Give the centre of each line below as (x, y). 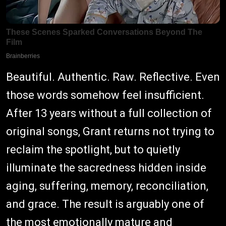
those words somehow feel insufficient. (105, 95)
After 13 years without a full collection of (109, 114)
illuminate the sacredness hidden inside (106, 168)
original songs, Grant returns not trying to (110, 132)
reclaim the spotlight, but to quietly (93, 150)
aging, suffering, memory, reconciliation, (107, 186)
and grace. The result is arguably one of (105, 204)
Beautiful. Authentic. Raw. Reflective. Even (113, 77)
